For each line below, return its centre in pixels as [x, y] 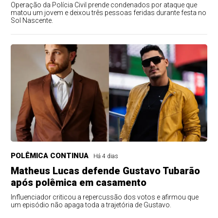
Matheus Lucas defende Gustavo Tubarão [106, 171]
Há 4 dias [106, 156]
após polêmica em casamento [79, 182]
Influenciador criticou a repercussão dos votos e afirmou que [105, 197]
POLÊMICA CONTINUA [50, 155]
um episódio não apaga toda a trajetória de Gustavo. [91, 205]
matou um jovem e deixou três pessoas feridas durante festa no [109, 12]
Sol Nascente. [32, 20]
